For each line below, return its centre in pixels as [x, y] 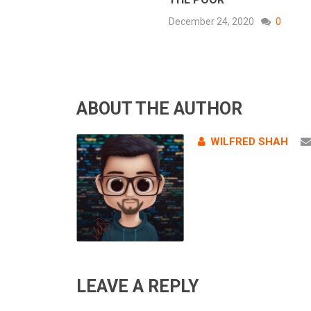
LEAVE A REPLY [137, 287]
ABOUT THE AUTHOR [159, 109]
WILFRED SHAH [249, 142]
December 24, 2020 [211, 22]
